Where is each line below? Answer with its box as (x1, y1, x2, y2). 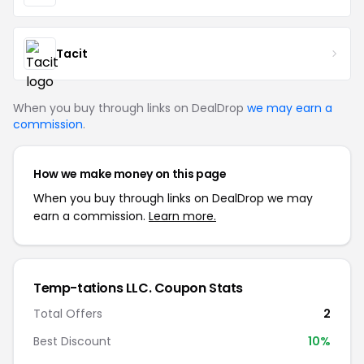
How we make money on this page (33, 166, 227, 182)
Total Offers (33, 305, 102, 322)
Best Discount (33, 333, 111, 349)
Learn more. (149, 208, 216, 224)
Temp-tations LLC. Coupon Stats (33, 279, 243, 297)
